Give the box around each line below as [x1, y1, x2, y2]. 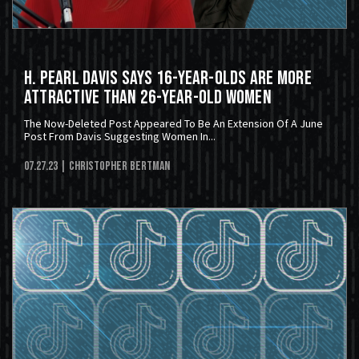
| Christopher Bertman [60, 159, 170, 175]
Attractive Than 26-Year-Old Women [24, 86, 272, 110]
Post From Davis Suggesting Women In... [24, 129, 216, 144]
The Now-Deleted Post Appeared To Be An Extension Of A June [24, 116, 323, 131]
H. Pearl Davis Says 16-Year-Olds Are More [24, 67, 312, 91]
